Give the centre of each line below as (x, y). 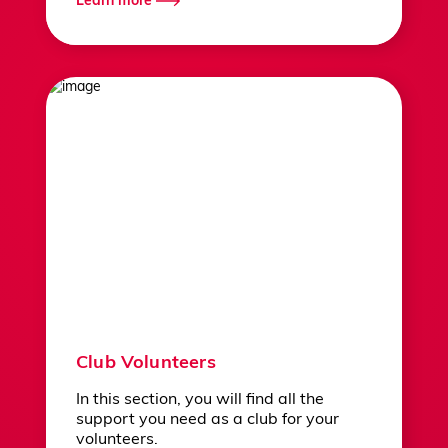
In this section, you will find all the (200, 400)
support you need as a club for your (207, 420)
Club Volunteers (146, 364)
